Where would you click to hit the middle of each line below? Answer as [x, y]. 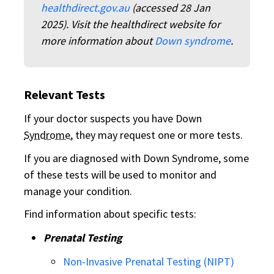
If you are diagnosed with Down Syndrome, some [136, 158]
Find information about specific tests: [110, 213]
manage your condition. [78, 191]
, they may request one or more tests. [157, 135]
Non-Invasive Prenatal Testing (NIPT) [149, 261]
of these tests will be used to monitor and [120, 174]
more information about [98, 40]
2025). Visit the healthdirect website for [131, 24]
